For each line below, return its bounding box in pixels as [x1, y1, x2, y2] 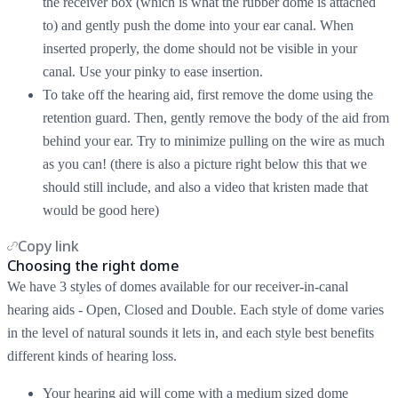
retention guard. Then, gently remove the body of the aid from [43, 109, 389, 125]
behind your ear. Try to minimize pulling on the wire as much [43, 132, 385, 148]
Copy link [18, 235, 79, 256]
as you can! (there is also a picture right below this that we [43, 155, 367, 171]
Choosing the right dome [7, 255, 179, 275]
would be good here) [43, 202, 163, 218]
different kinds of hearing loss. [7, 347, 177, 363]
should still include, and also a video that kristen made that [43, 179, 368, 195]
